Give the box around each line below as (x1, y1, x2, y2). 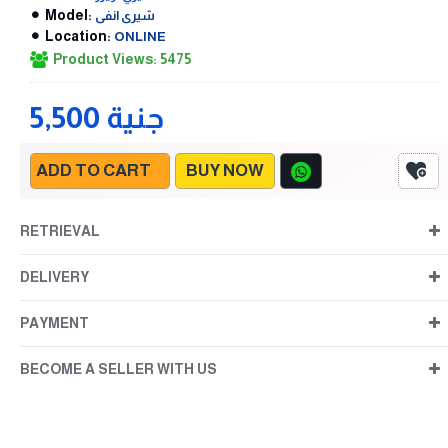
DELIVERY (20, 268, 89, 285)
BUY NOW (186, 161, 264, 180)
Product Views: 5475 (53, 50, 191, 67)
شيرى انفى (95, 7, 155, 23)
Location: (45, 27, 111, 44)
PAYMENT (20, 314, 89, 331)
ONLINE (114, 28, 166, 44)
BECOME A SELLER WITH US (20, 360, 217, 377)
